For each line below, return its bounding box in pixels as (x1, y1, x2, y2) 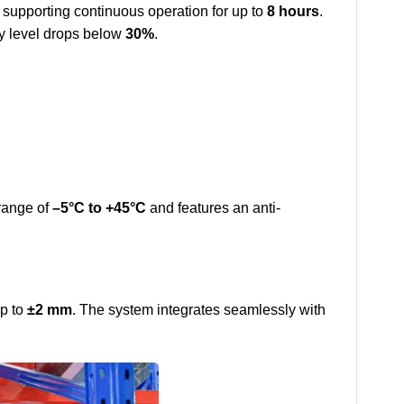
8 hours (267, 4, 319, 20)
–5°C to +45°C (52, 200, 146, 216)
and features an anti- (146, 200, 280, 216)
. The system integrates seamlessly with (72, 302, 326, 318)
